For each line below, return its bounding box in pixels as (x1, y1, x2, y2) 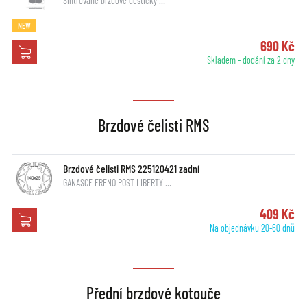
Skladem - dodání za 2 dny (207, 54, 295, 66)
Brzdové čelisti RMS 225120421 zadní (62, 162, 199, 175)
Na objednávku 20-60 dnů (210, 222, 295, 234)
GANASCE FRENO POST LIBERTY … (62, 177, 171, 189)
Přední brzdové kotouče (86, 283, 221, 304)
